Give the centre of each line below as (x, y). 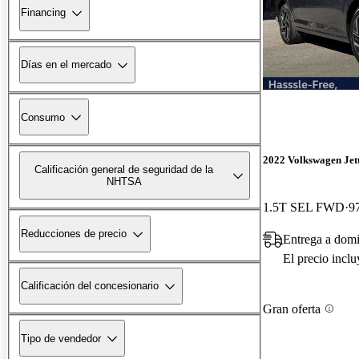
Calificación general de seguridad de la (124, 169)
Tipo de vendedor (61, 338)
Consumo (43, 117)
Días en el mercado (66, 65)
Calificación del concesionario (90, 286)
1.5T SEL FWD (304, 208)
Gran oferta (292, 309)
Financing (43, 13)
